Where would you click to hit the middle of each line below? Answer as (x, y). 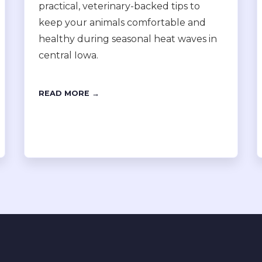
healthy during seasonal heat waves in (127, 39)
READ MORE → (69, 93)
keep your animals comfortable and (122, 23)
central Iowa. (68, 55)
